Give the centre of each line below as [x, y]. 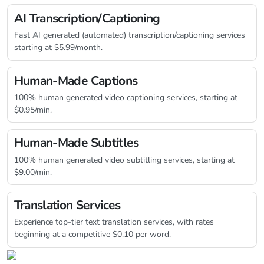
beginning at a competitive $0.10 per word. [92, 235]
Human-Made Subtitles [76, 143]
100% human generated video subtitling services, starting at [124, 160]
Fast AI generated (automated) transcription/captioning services [129, 35]
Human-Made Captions [76, 80]
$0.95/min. [33, 110]
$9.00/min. [33, 172]
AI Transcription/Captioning [87, 18]
